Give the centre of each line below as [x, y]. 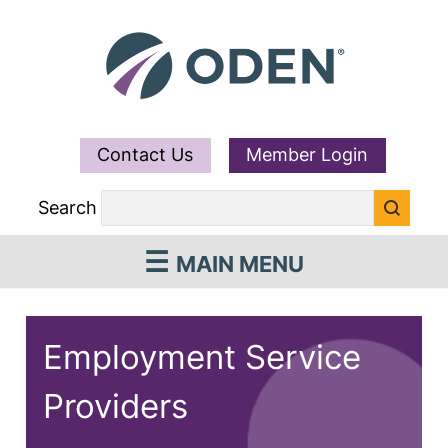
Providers [116, 405]
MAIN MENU [239, 263]
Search [67, 208]
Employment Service [202, 356]
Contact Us [145, 155]
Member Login [307, 155]
